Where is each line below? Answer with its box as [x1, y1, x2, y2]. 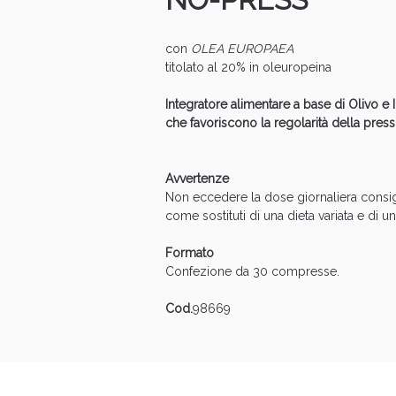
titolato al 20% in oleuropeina [165, 60, 331, 74]
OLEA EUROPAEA [191, 42, 293, 56]
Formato [165, 246, 214, 260]
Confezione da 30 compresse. [165, 264, 339, 278]
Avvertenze [165, 171, 229, 186]
